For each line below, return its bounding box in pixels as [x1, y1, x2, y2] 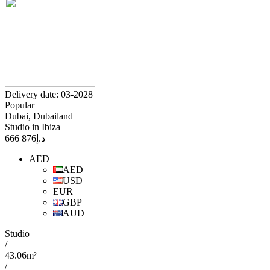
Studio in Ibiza [5, 122, 60, 133]
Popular [5, 100, 34, 111]
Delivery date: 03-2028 [5, 89, 93, 100]
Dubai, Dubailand [5, 111, 73, 122]
